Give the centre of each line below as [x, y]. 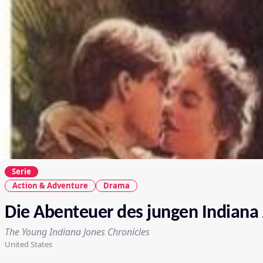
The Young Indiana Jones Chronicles [77, 232]
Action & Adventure [50, 185]
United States [28, 244]
